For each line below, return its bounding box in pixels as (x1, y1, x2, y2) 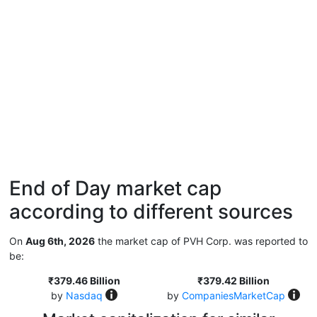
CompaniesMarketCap (181, 289, 285, 301)
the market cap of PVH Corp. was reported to (95, 235, 308, 247)
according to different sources (9, 200, 293, 224)
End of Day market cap (9, 176, 221, 200)
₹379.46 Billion (47, 275, 120, 287)
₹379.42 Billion (197, 275, 270, 287)
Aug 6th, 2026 (25, 235, 95, 247)
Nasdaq (65, 289, 103, 301)
